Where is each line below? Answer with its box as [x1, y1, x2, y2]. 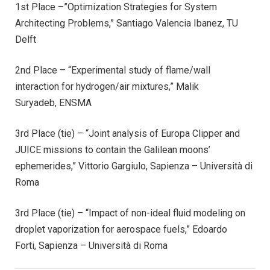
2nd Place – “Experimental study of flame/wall [15, 64, 210, 77]
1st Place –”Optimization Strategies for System [15, 1, 217, 13]
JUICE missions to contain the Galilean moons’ [15, 144, 210, 156]
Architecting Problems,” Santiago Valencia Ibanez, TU [15, 17, 238, 30]
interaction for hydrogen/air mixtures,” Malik [15, 81, 199, 93]
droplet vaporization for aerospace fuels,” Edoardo [15, 224, 227, 236]
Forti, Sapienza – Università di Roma [15, 240, 168, 252]
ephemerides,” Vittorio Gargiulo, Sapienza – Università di [15, 160, 253, 172]
